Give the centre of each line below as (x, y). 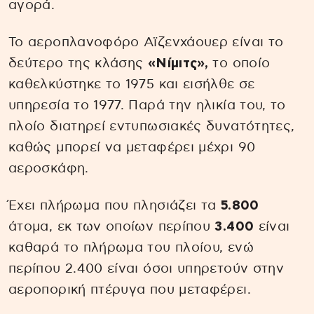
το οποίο (239, 64)
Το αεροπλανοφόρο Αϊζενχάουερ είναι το (146, 43)
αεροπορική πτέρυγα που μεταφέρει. (130, 289)
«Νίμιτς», (178, 64)
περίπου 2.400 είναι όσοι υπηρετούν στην (146, 268)
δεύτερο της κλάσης (78, 64)
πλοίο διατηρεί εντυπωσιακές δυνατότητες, (152, 127)
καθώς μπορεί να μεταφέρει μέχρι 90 (132, 148)
